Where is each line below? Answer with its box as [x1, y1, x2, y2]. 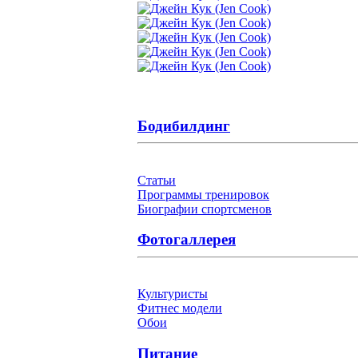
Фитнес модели [137, 301, 222, 316]
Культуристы [137, 287, 208, 301]
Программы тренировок [137, 187, 269, 201]
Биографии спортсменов [137, 201, 272, 216]
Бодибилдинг [137, 117, 230, 134]
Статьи [137, 173, 176, 187]
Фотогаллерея [137, 231, 236, 249]
